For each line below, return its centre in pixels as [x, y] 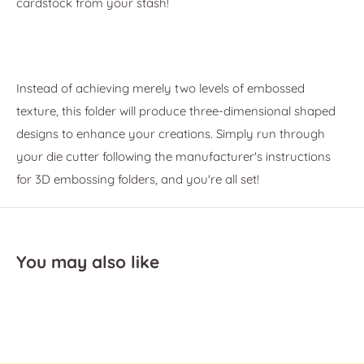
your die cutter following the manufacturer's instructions [173, 156]
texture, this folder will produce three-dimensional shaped [176, 110]
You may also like [88, 261]
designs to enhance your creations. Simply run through [171, 133]
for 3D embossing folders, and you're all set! [138, 179]
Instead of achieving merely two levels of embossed [160, 88]
